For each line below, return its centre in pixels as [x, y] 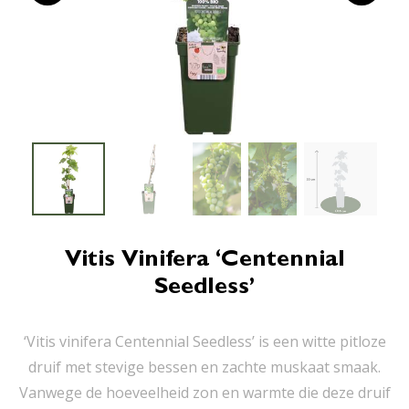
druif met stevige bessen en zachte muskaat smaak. [204, 367]
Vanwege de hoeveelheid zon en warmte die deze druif [204, 393]
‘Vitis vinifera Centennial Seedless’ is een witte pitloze [204, 341]
